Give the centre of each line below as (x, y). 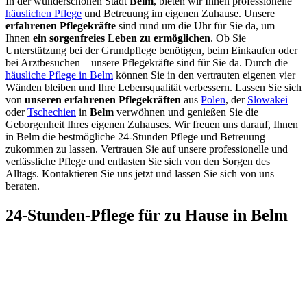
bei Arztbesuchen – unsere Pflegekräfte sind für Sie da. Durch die (147, 62)
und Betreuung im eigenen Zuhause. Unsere (178, 13)
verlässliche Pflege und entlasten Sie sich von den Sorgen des (138, 161)
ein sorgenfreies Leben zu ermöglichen (122, 38)
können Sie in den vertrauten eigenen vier (204, 75)
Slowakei (268, 99)
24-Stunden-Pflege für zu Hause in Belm (147, 215)
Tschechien (52, 112)
